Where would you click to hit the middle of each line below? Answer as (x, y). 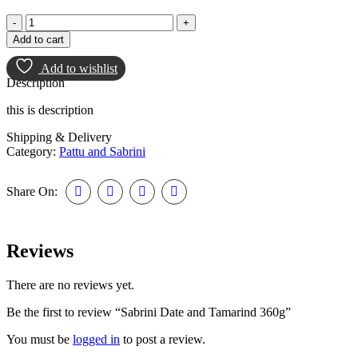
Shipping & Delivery (59, 137)
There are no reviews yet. (70, 284)
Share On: (32, 191)
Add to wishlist (79, 68)
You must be (40, 339)
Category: (31, 151)
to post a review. (163, 339)
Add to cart (38, 39)
